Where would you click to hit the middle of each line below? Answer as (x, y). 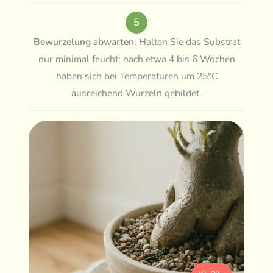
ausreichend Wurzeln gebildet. (136, 93)
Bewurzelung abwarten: (85, 42)
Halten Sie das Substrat (188, 42)
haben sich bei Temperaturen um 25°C (136, 76)
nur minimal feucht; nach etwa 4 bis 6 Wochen (136, 59)
